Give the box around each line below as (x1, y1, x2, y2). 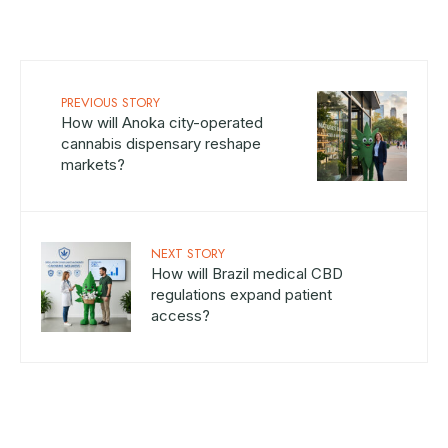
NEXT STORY (151, 243, 225, 263)
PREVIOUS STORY (61, 92, 160, 112)
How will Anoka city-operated (61, 112, 263, 132)
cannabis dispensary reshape (61, 133, 261, 153)
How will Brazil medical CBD (151, 263, 343, 283)
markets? (61, 154, 125, 174)
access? (151, 305, 210, 325)
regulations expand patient (151, 284, 332, 304)
